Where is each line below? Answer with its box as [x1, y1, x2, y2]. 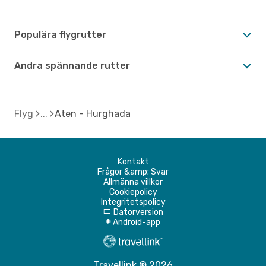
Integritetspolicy [100, 197, 166, 207]
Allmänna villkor [103, 176, 163, 187]
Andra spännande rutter [14, 59, 130, 71]
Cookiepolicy [109, 186, 157, 197]
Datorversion [113, 207, 163, 217]
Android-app [113, 217, 160, 227]
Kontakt [117, 156, 149, 167]
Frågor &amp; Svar [97, 166, 169, 177]
